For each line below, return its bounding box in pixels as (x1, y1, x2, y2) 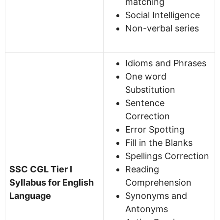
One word (125, 71, 166, 82)
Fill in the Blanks (125, 137, 192, 148)
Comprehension (125, 177, 192, 188)
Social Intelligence (125, 9, 200, 20)
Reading (125, 164, 159, 174)
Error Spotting (125, 124, 185, 135)
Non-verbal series (125, 23, 199, 33)
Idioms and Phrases (125, 57, 206, 68)
